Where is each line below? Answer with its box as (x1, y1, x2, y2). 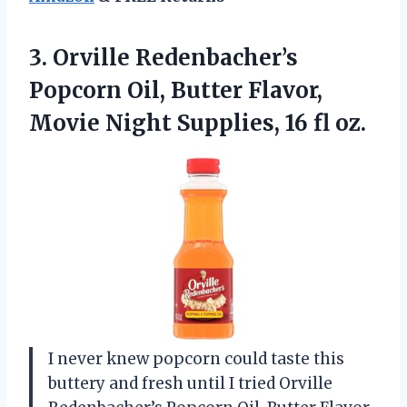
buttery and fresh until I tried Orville (48, 372, 333, 393)
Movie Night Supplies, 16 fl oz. (29, 108, 366, 137)
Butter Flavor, (165, 75, 323, 104)
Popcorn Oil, (29, 75, 165, 104)
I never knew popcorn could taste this (48, 348, 344, 369)
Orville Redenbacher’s (53, 43, 298, 72)
